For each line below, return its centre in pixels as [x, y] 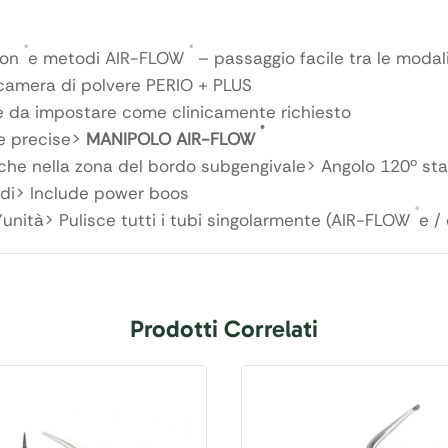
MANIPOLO [131, 139]
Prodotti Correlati [224, 329]
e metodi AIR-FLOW [108, 58]
